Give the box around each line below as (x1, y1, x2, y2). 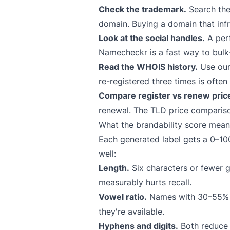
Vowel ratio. (99, 191, 147, 202)
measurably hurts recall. (99, 177, 191, 187)
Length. (99, 163, 129, 173)
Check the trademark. (99, 4, 186, 14)
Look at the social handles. (99, 33, 205, 43)
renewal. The (99, 105, 150, 116)
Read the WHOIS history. (99, 62, 198, 72)
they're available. (99, 206, 164, 217)
